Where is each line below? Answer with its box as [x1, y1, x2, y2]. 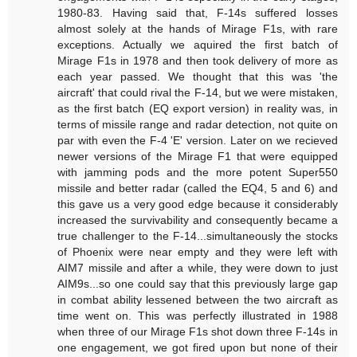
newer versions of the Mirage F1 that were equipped [57, 149, 338, 163]
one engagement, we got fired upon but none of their [57, 340, 338, 354]
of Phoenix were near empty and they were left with [57, 245, 338, 258]
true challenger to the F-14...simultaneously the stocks [57, 229, 338, 242]
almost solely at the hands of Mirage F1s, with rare [57, 22, 338, 35]
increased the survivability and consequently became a [57, 213, 338, 226]
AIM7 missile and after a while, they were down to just [57, 261, 338, 274]
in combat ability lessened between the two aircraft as [57, 292, 338, 306]
